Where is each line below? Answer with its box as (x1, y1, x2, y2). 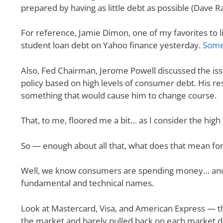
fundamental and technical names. (21, 177, 156, 189)
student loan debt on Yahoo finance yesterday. (21, 39, 203, 51)
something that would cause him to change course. (21, 89, 219, 101)
